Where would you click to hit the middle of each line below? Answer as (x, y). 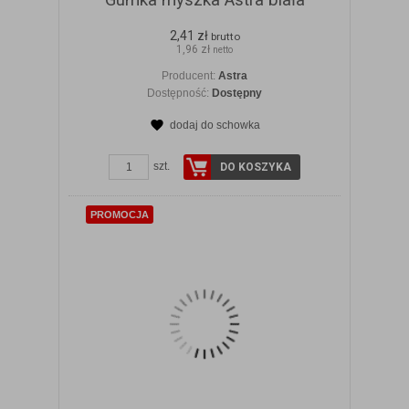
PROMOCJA (120, 215)
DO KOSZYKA (256, 168)
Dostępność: (179, 94)
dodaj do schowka (215, 126)
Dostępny (237, 94)
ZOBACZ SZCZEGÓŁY (216, 143)
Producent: (190, 76)
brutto (225, 37)
